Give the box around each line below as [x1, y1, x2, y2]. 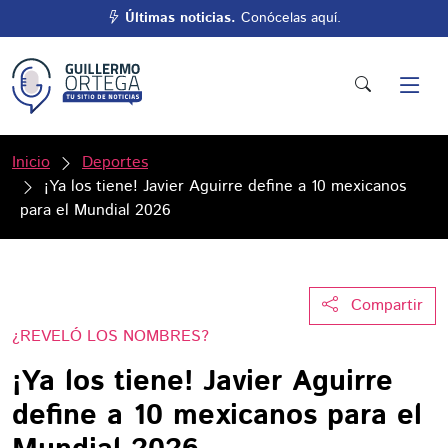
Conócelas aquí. [236, 8, 341, 28]
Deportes [82, 151, 148, 174]
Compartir [351, 294, 423, 317]
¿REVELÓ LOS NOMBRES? [12, 325, 209, 348]
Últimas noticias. [125, 8, 236, 28]
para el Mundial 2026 [20, 199, 171, 222]
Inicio [12, 151, 50, 174]
